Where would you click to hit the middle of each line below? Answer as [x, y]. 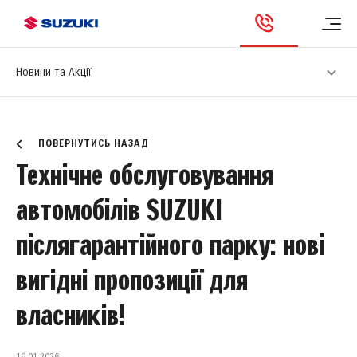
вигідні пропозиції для [132, 282]
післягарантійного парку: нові [170, 247]
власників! [70, 317]
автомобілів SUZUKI [119, 212]
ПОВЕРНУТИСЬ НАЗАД [94, 144]
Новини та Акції [54, 72]
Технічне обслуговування [145, 177]
